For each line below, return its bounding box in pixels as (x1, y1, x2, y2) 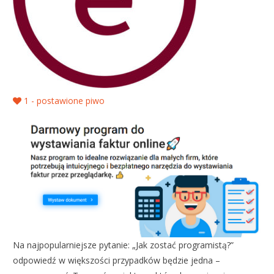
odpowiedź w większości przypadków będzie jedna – (13, 254, 221, 267)
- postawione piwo (29, 95, 105, 107)
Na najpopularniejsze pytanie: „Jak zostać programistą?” (13, 239, 234, 251)
